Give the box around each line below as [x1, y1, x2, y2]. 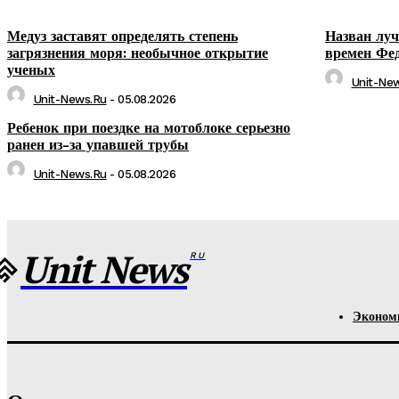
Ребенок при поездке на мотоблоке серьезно [7, 119, 290, 136]
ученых [7, 61, 55, 78]
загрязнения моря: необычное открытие [7, 45, 268, 61]
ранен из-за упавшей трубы [7, 136, 189, 153]
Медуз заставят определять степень [7, 28, 238, 45]
